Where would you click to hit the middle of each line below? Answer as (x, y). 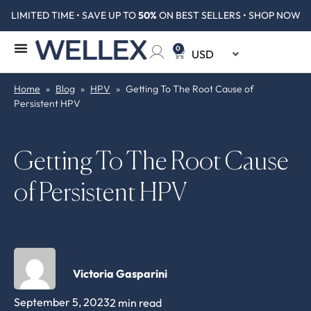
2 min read (136, 303)
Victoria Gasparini (120, 274)
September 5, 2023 (62, 302)
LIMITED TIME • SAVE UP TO (74, 15)
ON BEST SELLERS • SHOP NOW (228, 15)
